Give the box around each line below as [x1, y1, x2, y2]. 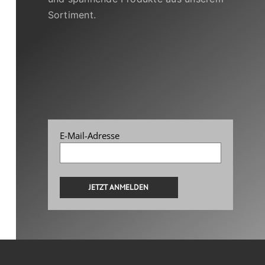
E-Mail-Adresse [59, 129, 119, 141]
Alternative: [59, 208, 106, 220]
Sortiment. [47, 8, 96, 21]
